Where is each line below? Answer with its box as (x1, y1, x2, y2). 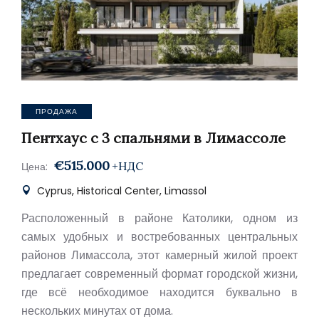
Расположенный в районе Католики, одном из (21, 210, 298, 226)
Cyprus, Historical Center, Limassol (34, 184, 206, 198)
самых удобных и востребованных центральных (21, 229, 298, 245)
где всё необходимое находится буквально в (21, 284, 298, 300)
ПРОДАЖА (36, 106, 78, 117)
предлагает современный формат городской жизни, (21, 266, 298, 282)
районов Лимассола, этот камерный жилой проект (21, 247, 298, 263)
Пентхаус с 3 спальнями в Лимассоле (21, 129, 286, 147)
